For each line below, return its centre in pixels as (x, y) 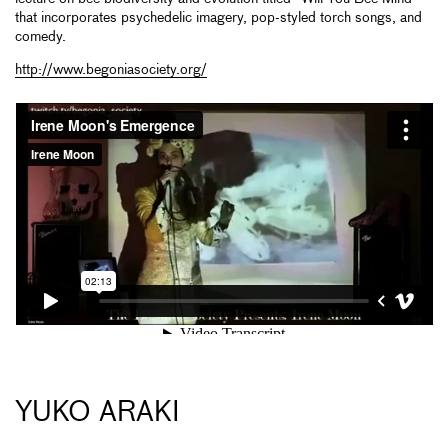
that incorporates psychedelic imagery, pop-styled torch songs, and (218, 18)
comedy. (40, 37)
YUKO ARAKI (97, 413)
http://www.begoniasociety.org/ (111, 70)
